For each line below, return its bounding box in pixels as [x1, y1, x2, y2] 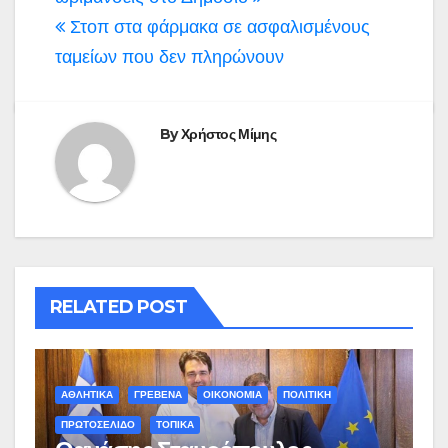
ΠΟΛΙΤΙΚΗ [283, 388, 331, 400]
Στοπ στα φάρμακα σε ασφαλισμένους [65, 16, 370, 37]
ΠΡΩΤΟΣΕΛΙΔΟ [61, 418, 135, 430]
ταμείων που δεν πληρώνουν [55, 46, 284, 67]
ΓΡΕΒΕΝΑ [134, 388, 182, 400]
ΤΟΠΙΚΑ [156, 418, 194, 430]
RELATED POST [50, 295, 188, 318]
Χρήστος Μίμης [180, 124, 276, 143]
